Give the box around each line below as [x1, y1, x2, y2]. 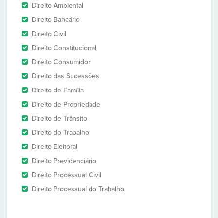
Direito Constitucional [32, 44, 96, 52]
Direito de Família [32, 86, 84, 94]
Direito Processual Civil [32, 171, 101, 179]
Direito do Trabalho [32, 128, 89, 137]
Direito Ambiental [32, 1, 83, 10]
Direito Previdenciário [32, 157, 96, 165]
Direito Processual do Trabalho [32, 185, 124, 193]
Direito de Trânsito [32, 114, 87, 123]
